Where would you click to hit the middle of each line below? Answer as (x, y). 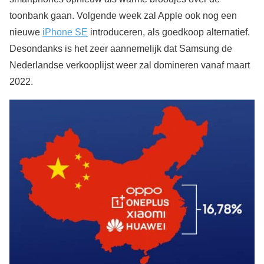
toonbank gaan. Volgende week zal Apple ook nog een (123, 15)
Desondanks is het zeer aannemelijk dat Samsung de (121, 48)
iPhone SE (65, 32)
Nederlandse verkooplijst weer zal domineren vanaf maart (130, 65)
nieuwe (26, 32)
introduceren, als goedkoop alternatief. (169, 32)
